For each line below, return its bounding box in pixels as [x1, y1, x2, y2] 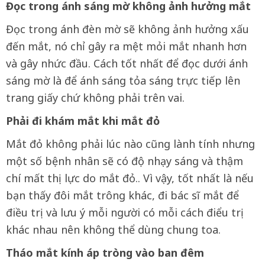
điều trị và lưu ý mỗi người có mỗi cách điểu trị [6, 205, 244, 220]
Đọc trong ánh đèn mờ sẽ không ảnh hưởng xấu [6, 22, 249, 37]
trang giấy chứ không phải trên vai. [6, 91, 185, 105]
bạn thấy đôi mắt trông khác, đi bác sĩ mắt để [6, 188, 239, 203]
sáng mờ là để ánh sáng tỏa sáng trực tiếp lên [6, 73, 240, 88]
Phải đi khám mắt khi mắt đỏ [6, 114, 160, 128]
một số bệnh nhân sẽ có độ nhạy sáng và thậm [6, 154, 243, 169]
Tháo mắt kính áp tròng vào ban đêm [6, 245, 204, 260]
